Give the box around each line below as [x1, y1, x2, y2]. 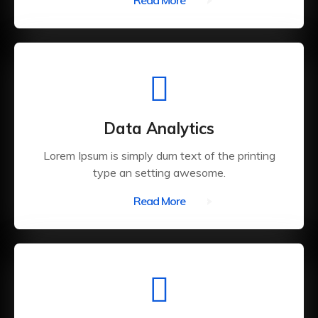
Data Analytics [104, 119, 214, 138]
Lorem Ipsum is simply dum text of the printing [43, 148, 275, 163]
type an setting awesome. [92, 165, 226, 180]
